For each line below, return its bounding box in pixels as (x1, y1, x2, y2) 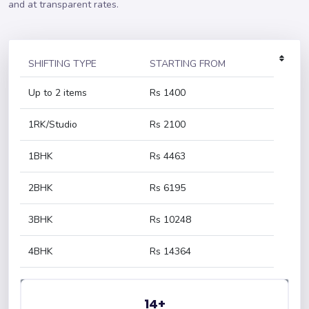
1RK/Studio (28, 118, 77, 131)
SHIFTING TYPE (28, 57, 97, 70)
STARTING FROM (150, 57, 226, 70)
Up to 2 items (28, 86, 87, 99)
